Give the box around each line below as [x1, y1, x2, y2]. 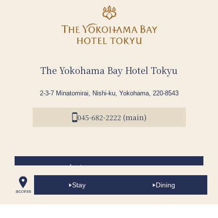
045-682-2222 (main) [77, 112, 146, 122]
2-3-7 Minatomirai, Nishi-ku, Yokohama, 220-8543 [39, 90, 179, 97]
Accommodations [29, 163, 95, 174]
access [15, 188, 31, 194]
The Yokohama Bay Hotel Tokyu [40, 64, 178, 77]
